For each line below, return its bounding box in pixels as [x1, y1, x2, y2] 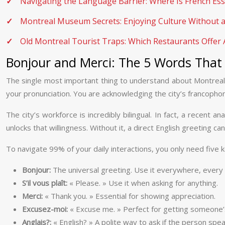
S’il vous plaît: [22, 178, 67, 188]
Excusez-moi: [22, 204, 68, 214]
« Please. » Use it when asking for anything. [67, 178, 218, 188]
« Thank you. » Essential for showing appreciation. [43, 191, 215, 201]
